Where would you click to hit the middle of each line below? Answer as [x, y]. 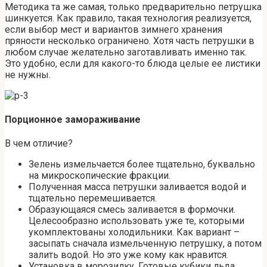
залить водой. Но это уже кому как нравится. [128, 255]
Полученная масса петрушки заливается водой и [137, 187]
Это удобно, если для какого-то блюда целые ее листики [133, 63]
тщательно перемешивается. [93, 198]
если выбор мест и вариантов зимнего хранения [114, 29]
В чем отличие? [39, 144]
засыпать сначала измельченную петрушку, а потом [145, 244]
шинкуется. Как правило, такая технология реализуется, [128, 18]
